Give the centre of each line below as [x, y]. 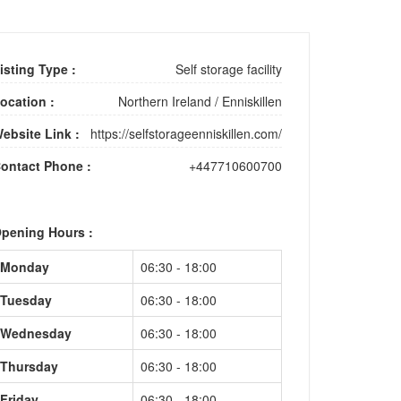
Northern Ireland [164, 101]
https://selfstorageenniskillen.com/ [186, 133]
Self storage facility [228, 69]
